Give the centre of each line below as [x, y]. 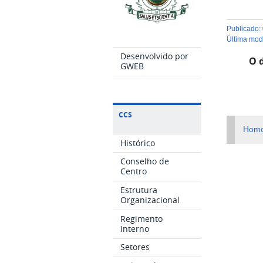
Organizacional [150, 200]
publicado [245, 29]
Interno [135, 228]
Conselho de [145, 161]
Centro [134, 171]
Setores [135, 247]
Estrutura [139, 190]
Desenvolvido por [155, 56]
